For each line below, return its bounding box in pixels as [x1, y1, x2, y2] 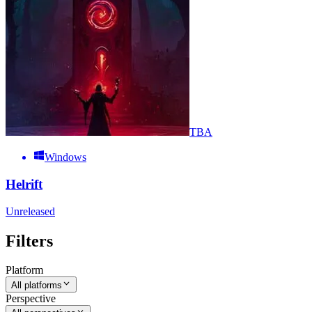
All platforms [11, 279, 62, 290]
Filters [6, 231, 53, 250]
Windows [45, 151, 86, 164]
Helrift [6, 176, 42, 192]
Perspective [6, 292, 56, 304]
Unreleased [6, 205, 55, 217]
